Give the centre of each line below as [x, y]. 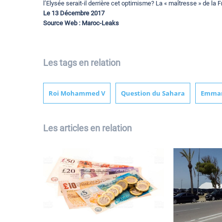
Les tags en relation [82, 63]
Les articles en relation [87, 128]
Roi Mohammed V [77, 93]
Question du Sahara [153, 93]
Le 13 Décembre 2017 [74, 13]
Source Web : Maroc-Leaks [81, 23]
